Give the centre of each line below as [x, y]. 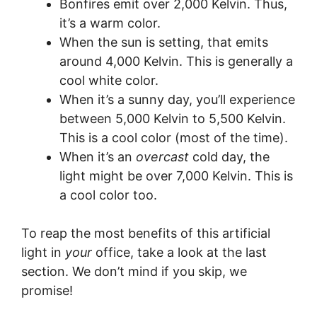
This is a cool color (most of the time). [174, 138]
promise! [47, 290]
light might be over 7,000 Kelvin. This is [176, 176]
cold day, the [229, 157]
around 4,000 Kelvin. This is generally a [176, 61]
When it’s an [98, 157]
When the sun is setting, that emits [164, 42]
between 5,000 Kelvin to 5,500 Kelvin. [173, 119]
